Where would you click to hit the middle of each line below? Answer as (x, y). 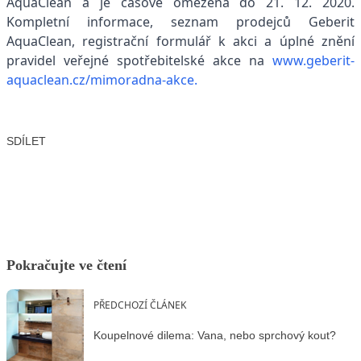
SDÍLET (26, 141)
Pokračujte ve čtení (66, 266)
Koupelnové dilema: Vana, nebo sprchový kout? (215, 335)
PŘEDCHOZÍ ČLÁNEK (140, 305)
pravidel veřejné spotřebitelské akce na (139, 60)
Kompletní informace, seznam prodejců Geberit (180, 21)
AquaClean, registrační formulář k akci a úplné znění (180, 41)
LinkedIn (166, 166)
